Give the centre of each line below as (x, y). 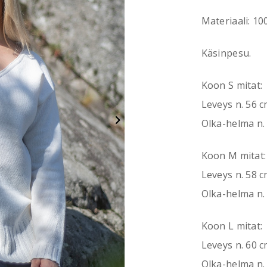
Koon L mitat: (232, 226)
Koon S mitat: (232, 86)
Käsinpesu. (226, 53)
